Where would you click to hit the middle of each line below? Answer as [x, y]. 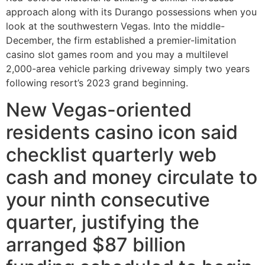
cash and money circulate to [132, 177]
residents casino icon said [122, 132]
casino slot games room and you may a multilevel [117, 55]
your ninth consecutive [108, 199]
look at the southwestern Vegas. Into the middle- [115, 26]
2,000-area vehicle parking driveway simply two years [128, 69]
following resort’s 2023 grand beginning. [97, 83]
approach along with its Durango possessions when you [131, 12]
